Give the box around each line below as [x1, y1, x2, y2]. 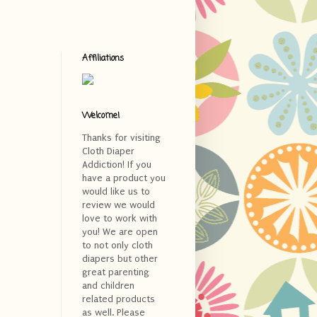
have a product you [82, 172, 166, 183]
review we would [82, 199, 155, 210]
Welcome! [82, 109, 120, 122]
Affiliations [82, 52, 124, 65]
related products [82, 293, 155, 304]
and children [82, 279, 134, 291]
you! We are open [82, 226, 158, 237]
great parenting [82, 266, 149, 277]
